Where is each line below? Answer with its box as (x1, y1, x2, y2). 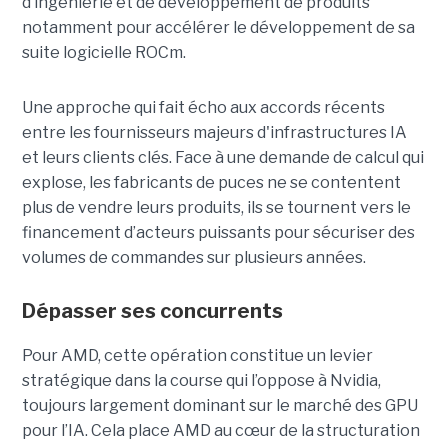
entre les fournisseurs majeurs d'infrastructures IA (21, 123, 407, 143)
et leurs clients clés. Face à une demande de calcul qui (21, 148, 424, 168)
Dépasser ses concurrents (21, 299, 287, 324)
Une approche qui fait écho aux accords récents (21, 98, 385, 118)
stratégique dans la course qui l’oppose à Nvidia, (21, 371, 381, 391)
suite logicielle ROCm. (21, 43, 189, 63)
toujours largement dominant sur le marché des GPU (21, 396, 418, 416)
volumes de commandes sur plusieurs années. (21, 248, 366, 268)
